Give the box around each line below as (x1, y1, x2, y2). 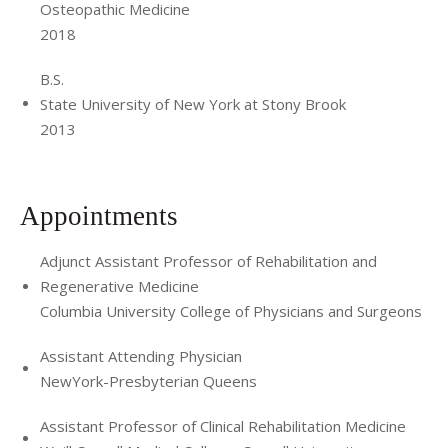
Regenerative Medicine (40, 276, 199, 296)
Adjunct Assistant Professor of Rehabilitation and (40, 251, 377, 271)
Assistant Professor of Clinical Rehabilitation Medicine (40, 416, 406, 436)
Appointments (20, 201, 185, 231)
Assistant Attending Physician (40, 346, 242, 366)
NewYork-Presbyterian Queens (40, 371, 257, 391)
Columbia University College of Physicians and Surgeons (40, 301, 422, 321)
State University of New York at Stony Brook (40, 93, 346, 114)
